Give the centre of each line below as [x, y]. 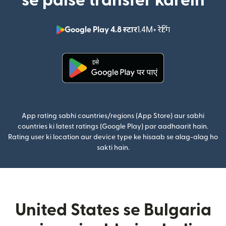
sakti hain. [113, 148]
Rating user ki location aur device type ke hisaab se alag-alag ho [113, 137]
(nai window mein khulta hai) [165, 89]
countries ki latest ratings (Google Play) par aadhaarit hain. [113, 127]
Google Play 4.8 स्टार [101, 30]
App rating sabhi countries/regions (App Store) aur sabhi [113, 116]
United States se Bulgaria [113, 210]
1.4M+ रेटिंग [153, 30]
